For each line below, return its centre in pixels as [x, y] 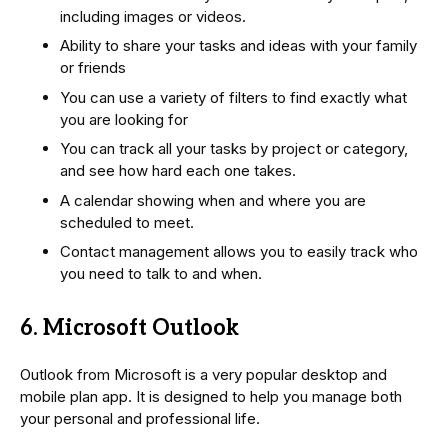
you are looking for [124, 119]
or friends [93, 68]
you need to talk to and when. [161, 274]
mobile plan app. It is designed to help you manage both [211, 397]
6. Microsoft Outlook [129, 328]
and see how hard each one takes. [178, 171]
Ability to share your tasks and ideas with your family [238, 46]
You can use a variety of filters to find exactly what [233, 97]
